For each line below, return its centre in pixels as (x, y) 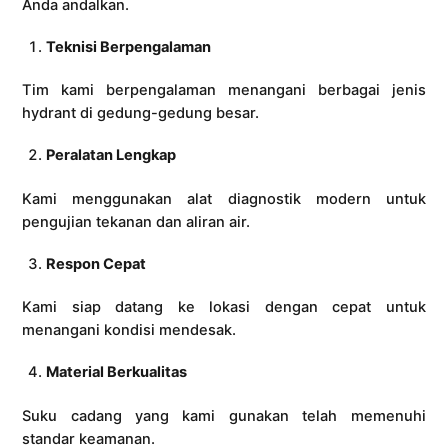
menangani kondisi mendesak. (129, 330)
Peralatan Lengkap (110, 155)
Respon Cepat (95, 263)
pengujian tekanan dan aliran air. (136, 221)
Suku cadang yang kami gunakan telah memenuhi (224, 415)
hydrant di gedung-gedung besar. (141, 113)
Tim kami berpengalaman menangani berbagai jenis (224, 90)
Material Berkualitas (116, 372)
